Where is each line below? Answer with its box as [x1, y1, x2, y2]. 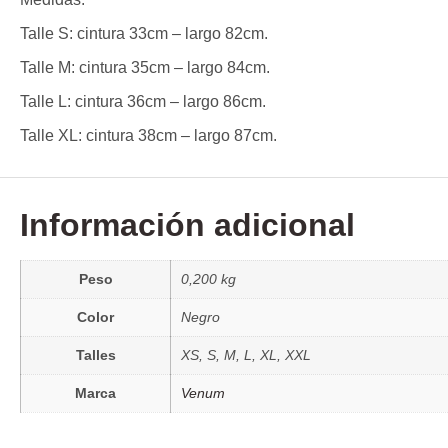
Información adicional [20, 206, 355, 243]
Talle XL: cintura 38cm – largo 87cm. [20, 126, 277, 144]
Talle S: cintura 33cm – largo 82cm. [20, 24, 268, 42]
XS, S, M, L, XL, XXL [181, 346, 311, 363]
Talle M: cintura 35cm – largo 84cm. [20, 58, 270, 76]
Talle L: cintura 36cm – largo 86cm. [20, 92, 266, 110]
